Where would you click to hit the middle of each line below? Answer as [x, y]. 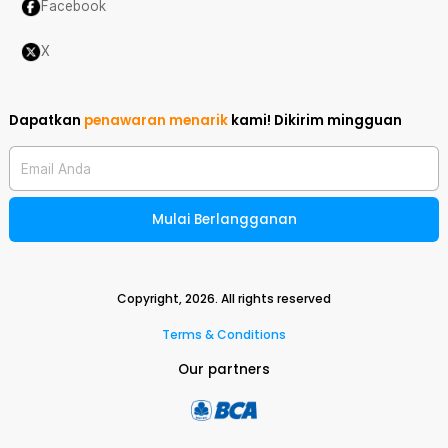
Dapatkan [46, 120]
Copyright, [151, 298]
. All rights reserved [273, 298]
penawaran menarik [156, 120]
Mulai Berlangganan [224, 219]
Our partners [224, 369]
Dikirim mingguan [338, 120]
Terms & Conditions [224, 334]
